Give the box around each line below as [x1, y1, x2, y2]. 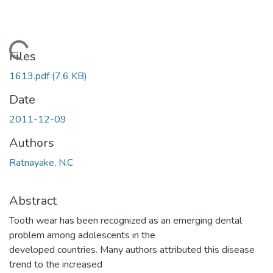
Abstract [9, 192, 57, 209]
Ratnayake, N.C [9, 155, 73, 169]
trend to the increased [9, 257, 102, 271]
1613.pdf [9, 69, 52, 83]
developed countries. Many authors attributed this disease [9, 243, 255, 257]
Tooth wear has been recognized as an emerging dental [9, 213, 242, 227]
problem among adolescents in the [9, 228, 155, 242]
